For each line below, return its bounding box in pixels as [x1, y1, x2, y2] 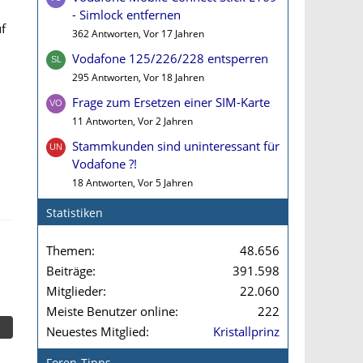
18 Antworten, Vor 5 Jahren [72, 176, 193, 190]
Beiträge [46, 263, 92, 279]
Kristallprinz [213, 323, 280, 340]
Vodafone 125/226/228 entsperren [72, 50, 268, 66]
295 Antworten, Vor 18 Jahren [72, 70, 204, 84]
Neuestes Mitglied [46, 323, 146, 340]
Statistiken [46, 205, 103, 220]
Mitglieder [46, 283, 103, 299]
